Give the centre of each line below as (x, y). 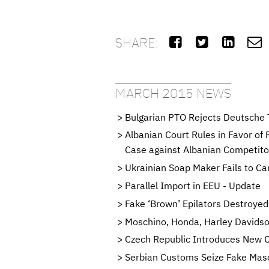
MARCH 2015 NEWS (173, 93)
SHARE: (137, 42)
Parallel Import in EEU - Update (193, 185)
